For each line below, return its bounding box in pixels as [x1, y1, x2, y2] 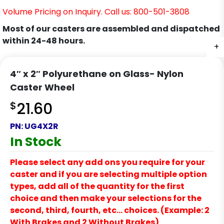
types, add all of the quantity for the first [10, 180, 184, 192]
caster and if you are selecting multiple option [10, 168, 207, 180]
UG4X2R [24, 120, 58, 132]
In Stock [10, 133, 61, 151]
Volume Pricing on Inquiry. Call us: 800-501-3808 [2, 6, 189, 18]
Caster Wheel [10, 81, 74, 94]
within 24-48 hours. [2, 35, 85, 47]
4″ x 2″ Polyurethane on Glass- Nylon [10, 67, 183, 80]
